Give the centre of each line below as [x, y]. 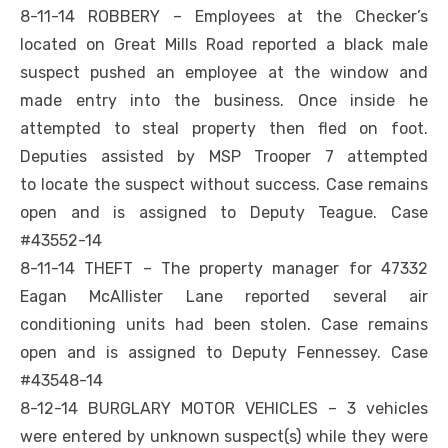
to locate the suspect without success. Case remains [224, 185]
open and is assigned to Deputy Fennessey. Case [224, 353]
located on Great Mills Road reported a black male [224, 45]
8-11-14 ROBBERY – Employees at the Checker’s [224, 17]
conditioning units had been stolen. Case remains [224, 325]
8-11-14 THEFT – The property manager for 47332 [224, 269]
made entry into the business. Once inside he [224, 101]
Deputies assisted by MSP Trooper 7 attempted [224, 157]
